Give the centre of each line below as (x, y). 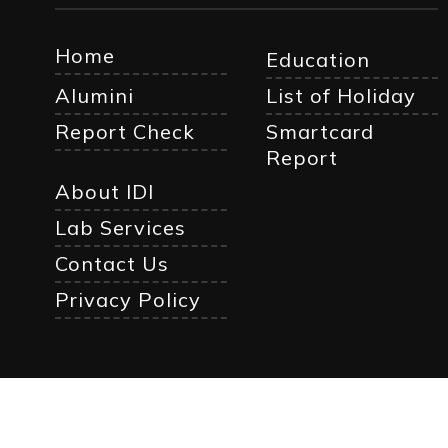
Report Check (125, 131)
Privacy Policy (128, 299)
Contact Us (112, 263)
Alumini (95, 95)
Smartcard (319, 131)
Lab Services (121, 227)
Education (317, 59)
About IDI (105, 191)
